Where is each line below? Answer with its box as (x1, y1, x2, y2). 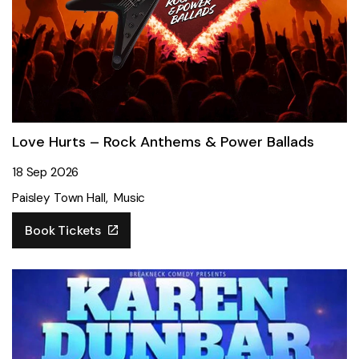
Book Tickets (25, 222, 105, 240)
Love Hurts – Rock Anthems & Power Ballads (12, 132, 314, 151)
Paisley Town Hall (12, 190, 106, 206)
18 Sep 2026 (12, 164, 79, 180)
